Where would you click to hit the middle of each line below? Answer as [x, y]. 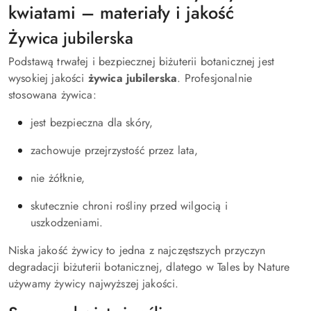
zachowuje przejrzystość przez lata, [115, 150]
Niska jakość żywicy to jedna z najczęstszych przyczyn [137, 250]
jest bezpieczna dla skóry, [92, 123]
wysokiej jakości [48, 78]
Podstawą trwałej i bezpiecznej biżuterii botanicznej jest [142, 61]
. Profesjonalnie [215, 78]
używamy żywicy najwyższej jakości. [95, 284]
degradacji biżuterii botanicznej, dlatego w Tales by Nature [149, 267]
